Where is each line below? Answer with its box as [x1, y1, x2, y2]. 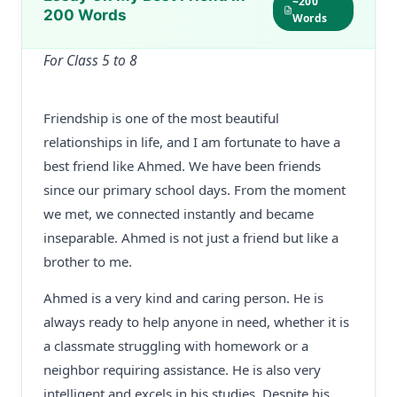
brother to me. [43, 253, 132, 270]
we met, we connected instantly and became [43, 205, 314, 222]
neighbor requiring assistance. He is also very [43, 361, 321, 378]
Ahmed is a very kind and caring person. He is [43, 289, 323, 307]
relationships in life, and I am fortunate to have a [43, 133, 340, 151]
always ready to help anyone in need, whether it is [43, 313, 349, 331]
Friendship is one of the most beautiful [43, 109, 279, 127]
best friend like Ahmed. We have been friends [43, 157, 321, 175]
